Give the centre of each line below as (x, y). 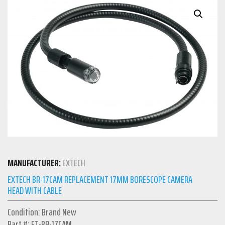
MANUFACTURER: (34, 163)
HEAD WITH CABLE (35, 191)
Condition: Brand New (42, 212)
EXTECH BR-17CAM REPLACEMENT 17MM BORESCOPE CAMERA (100, 180)
